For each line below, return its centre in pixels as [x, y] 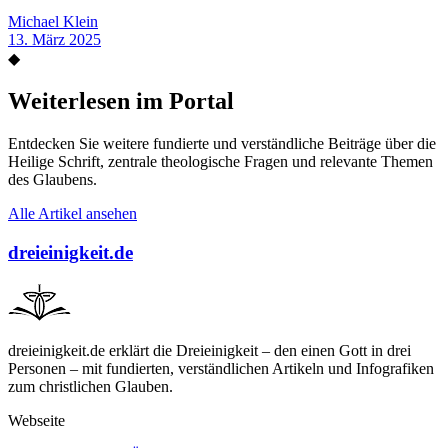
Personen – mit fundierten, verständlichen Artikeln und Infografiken [221, 369]
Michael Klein [53, 22]
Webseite [36, 421]
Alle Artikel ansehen [72, 214]
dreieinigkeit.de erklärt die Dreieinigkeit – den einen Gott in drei [209, 351]
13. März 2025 [54, 40]
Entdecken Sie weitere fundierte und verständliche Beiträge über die [222, 144]
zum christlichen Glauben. [90, 387]
